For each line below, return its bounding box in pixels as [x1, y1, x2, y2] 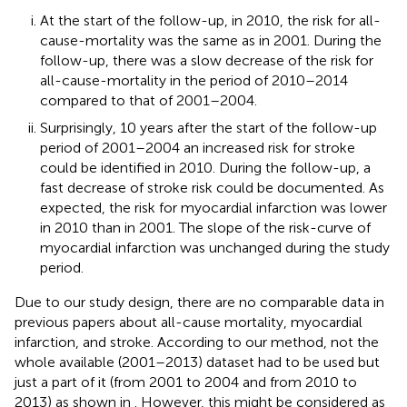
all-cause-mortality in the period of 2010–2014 [40, 71, 348, 89]
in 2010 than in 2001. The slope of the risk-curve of [40, 218, 371, 236]
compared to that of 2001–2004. [40, 91, 257, 109]
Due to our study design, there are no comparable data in [15, 293, 384, 311]
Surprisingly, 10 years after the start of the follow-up [40, 118, 377, 136]
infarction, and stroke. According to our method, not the [15, 333, 379, 351]
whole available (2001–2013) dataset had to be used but [15, 352, 380, 371]
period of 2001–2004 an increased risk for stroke [40, 138, 355, 156]
